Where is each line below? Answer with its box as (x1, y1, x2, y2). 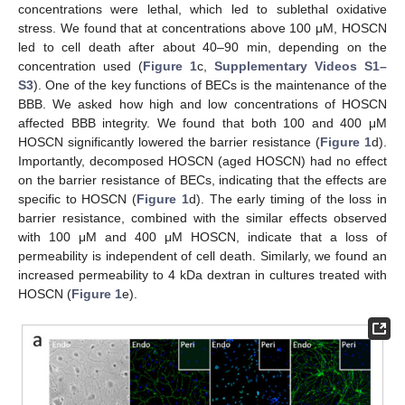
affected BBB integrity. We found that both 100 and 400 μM (18, 116, 387, 131)
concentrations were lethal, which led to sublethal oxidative (18, 2, 387, 17)
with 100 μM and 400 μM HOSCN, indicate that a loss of (18, 230, 387, 245)
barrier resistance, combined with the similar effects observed (18, 211, 387, 226)
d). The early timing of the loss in (188, 192, 388, 207)
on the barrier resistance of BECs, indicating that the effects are (18, 173, 387, 188)
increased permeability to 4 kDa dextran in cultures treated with (18, 268, 387, 283)
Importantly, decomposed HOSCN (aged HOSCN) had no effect (18, 154, 387, 169)
